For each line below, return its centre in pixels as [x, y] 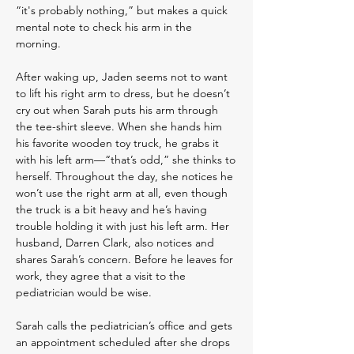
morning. [38, 43]
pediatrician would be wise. [84, 292]
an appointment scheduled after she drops [123, 342]
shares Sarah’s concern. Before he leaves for [124, 259]
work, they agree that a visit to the [101, 276]
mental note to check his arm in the [104, 27]
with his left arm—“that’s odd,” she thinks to [126, 160]
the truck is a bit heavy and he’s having [111, 209]
